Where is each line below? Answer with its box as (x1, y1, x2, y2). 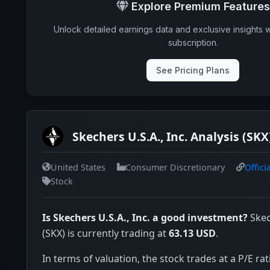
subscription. (168, 37, 218, 48)
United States (51, 161, 105, 173)
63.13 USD (169, 227, 216, 240)
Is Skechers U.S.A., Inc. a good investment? (42, 211, 248, 224)
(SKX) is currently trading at (42, 227, 169, 240)
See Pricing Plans (156, 65, 230, 75)
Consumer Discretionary (125, 161, 225, 173)
